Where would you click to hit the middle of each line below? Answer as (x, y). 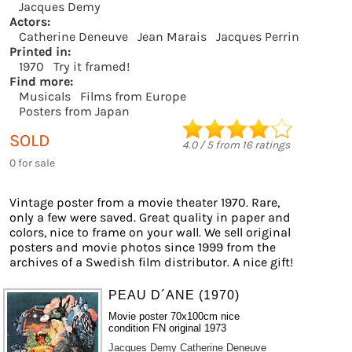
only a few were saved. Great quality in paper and (150, 217)
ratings (271, 145)
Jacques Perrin (258, 37)
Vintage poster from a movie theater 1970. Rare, (145, 202)
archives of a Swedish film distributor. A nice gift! (151, 262)
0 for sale (32, 163)
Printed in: (40, 51)
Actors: (30, 22)
